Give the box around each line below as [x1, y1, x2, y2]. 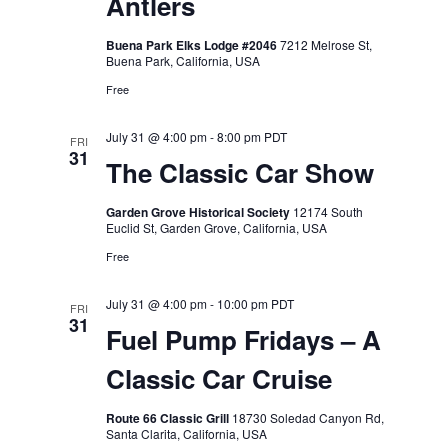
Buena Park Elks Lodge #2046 [105, 36, 280, 54]
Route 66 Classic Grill [105, 409, 232, 427]
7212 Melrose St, [279, 36, 372, 53]
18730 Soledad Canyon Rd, [231, 409, 384, 426]
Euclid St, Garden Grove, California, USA [105, 219, 327, 236]
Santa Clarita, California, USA [105, 425, 267, 442]
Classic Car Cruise [105, 360, 332, 397]
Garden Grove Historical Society [105, 203, 293, 221]
